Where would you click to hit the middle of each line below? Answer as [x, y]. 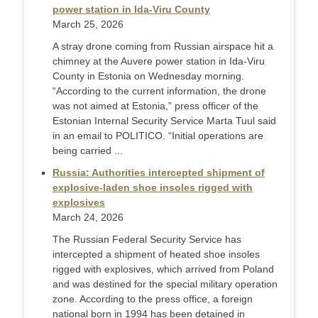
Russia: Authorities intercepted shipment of [159, 173]
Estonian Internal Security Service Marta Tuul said [164, 121]
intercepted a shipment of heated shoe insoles [156, 254]
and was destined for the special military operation [165, 284]
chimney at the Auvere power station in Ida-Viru [159, 61]
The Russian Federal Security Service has [147, 240]
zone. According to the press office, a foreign [153, 299]
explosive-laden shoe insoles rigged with [153, 188]
